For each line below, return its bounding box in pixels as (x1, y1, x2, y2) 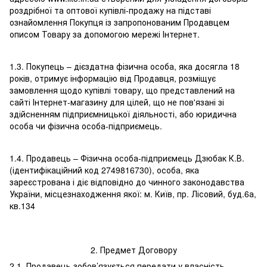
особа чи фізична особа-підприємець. (10, 120, 162, 132)
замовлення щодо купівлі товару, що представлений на (10, 84, 235, 97)
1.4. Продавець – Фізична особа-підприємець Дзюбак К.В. (10, 152, 244, 164)
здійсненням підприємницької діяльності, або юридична (10, 108, 237, 120)
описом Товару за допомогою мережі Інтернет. (10, 28, 200, 41)
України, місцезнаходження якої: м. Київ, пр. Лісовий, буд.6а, (10, 188, 256, 200)
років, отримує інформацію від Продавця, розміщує (10, 72, 216, 85)
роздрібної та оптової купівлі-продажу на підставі (10, 4, 211, 17)
